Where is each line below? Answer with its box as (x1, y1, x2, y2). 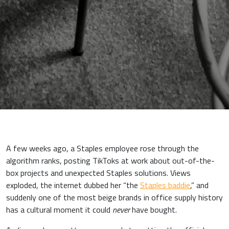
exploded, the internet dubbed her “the (6, 179, 140, 192)
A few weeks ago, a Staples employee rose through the (6, 142, 199, 155)
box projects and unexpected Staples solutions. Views (6, 167, 191, 179)
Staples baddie (140, 179, 190, 192)
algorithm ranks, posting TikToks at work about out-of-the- (6, 154, 215, 167)
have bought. (130, 203, 177, 216)
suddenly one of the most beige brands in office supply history (6, 191, 223, 204)
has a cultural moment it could (6, 203, 112, 216)
